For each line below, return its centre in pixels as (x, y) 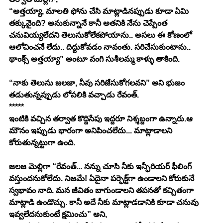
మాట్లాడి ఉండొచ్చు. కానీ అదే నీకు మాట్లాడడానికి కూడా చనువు (105, 202)
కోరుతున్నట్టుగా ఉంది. (42, 142)
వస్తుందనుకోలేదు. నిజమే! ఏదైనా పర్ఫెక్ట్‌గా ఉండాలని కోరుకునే (68, 178)
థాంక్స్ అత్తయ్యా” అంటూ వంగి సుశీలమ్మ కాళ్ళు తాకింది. (94, 59)
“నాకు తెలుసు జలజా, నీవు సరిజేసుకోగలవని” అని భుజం (98, 83)
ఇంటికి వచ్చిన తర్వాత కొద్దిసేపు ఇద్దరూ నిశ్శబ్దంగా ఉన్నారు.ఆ (102, 118)
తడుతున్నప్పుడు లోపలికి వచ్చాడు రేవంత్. (74, 95)
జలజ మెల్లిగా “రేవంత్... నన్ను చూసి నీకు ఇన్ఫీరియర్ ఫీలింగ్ (101, 166)
